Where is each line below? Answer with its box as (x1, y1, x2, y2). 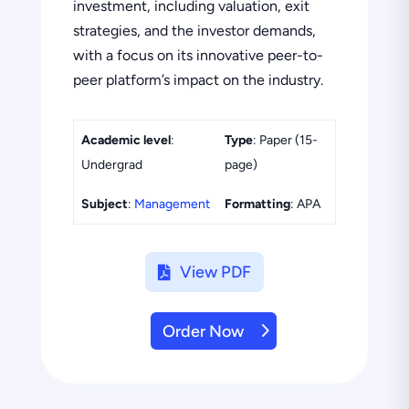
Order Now (162, 320, 244, 341)
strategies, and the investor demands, (72, 21, 316, 39)
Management (133, 195, 210, 212)
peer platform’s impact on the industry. (72, 70, 323, 89)
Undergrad (80, 156, 142, 173)
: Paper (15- (252, 131, 318, 148)
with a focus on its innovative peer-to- (72, 46, 323, 64)
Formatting (224, 195, 290, 212)
